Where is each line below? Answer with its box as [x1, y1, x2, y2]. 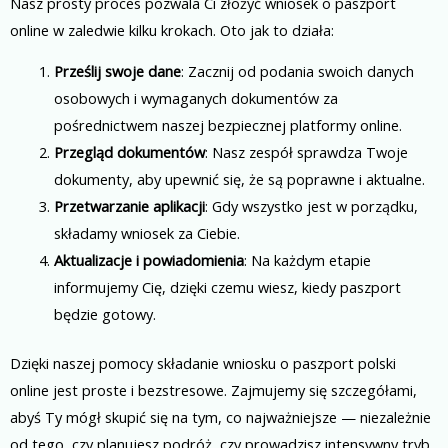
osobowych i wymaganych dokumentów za [53, 88, 338, 109]
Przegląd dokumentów [53, 142, 205, 163]
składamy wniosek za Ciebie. [53, 223, 240, 244]
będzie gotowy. [53, 304, 156, 325]
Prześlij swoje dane [53, 61, 181, 82]
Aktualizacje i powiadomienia [53, 250, 244, 271]
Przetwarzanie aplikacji [53, 196, 205, 217]
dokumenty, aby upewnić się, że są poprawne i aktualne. [53, 169, 425, 190]
